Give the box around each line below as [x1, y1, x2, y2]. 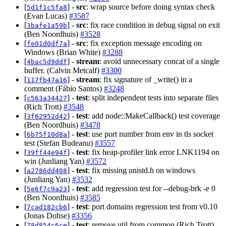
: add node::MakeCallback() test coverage [88, 111, 220, 121]
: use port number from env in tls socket [88, 130, 213, 139]
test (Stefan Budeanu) [24, 139, 95, 148]
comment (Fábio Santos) [24, 84, 104, 93]
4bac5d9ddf [27, 58, 67, 66]
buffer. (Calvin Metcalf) [24, 66, 101, 75]
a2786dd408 [27, 167, 67, 175]
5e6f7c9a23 [27, 185, 67, 193]
